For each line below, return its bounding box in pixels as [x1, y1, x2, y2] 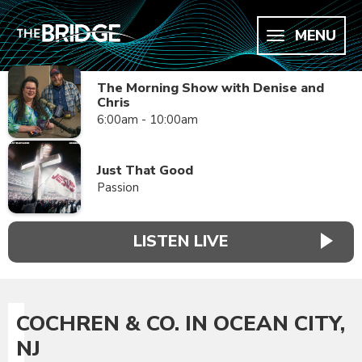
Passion [97, 179, 139, 196]
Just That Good [97, 162, 193, 179]
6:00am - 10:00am [97, 112, 198, 128]
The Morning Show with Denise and [97, 79, 324, 97]
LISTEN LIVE [133, 230, 229, 253]
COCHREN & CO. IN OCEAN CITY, [16, 309, 345, 338]
